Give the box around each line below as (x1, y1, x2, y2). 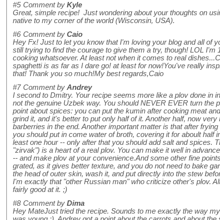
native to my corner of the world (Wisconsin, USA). (13, 17, 175, 25)
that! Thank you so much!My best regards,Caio (13, 70, 164, 78)
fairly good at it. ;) (13, 186, 67, 194)
